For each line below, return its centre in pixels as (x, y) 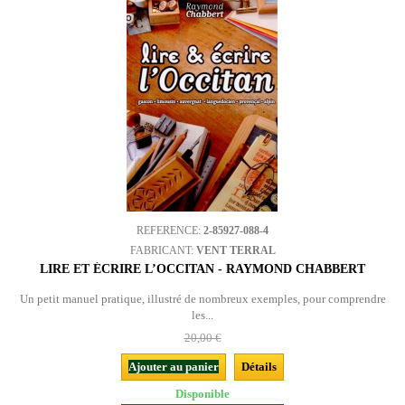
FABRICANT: (163, 250)
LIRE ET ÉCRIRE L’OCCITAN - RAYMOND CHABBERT (202, 269)
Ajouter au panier (174, 367)
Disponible (202, 394)
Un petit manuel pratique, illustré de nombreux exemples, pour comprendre (202, 299)
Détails (259, 367)
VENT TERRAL (235, 250)
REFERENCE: (170, 231)
